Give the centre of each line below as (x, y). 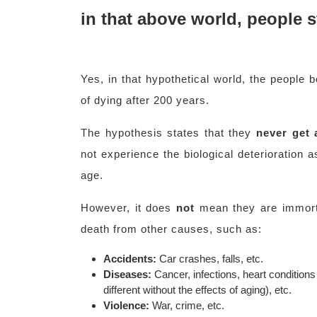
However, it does (128, 208)
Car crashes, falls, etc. (210, 259)
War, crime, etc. (187, 305)
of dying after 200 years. (145, 100)
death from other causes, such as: (171, 229)
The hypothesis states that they (168, 133)
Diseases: (127, 274)
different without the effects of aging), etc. (197, 290)
